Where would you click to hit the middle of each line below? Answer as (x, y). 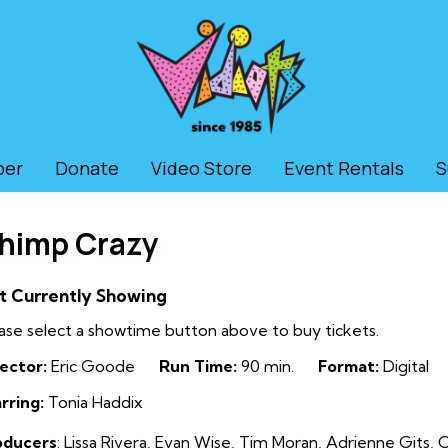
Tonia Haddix (93, 402)
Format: (348, 366)
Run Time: (198, 366)
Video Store (201, 168)
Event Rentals (344, 168)
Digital (404, 366)
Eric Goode (91, 366)
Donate (87, 168)
